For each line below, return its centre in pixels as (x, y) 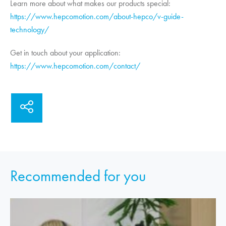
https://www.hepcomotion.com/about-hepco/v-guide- (97, 17)
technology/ (30, 30)
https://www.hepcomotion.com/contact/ (75, 66)
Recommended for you (78, 176)
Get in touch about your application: (65, 52)
